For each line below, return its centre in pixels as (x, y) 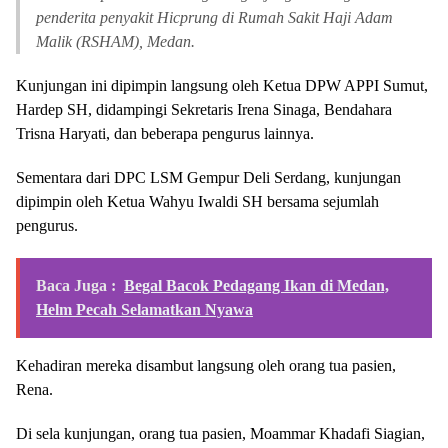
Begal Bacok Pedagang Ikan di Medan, (256, 285)
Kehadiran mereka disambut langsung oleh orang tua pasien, (206, 365)
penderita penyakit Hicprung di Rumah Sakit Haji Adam (214, 17)
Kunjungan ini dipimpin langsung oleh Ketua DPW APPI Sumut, (222, 85)
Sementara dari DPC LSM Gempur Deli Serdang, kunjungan (208, 177)
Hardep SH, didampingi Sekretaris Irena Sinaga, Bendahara (204, 109)
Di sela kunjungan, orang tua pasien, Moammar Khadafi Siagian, (220, 433)
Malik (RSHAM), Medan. (115, 41)
